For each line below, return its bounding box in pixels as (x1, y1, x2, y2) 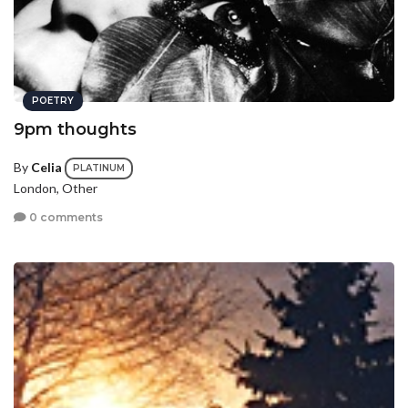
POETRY (32, 95, 74, 107)
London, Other (14, 180, 97, 197)
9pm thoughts (14, 119, 137, 140)
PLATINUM (73, 162, 125, 175)
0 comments (26, 209, 103, 224)
